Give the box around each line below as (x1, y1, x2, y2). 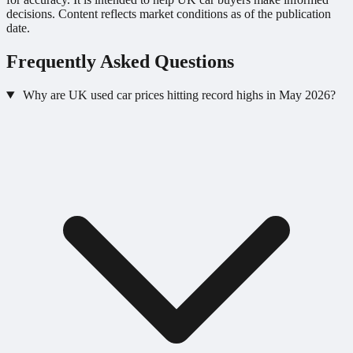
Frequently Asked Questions (6, 51, 234, 72)
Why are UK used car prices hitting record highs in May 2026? (22, 87, 336, 102)
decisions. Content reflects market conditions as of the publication (6, 7, 331, 21)
